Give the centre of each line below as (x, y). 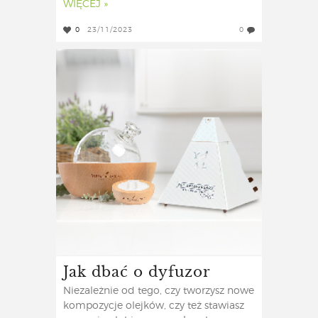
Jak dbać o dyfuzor (137, 271)
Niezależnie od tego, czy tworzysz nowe (159, 291)
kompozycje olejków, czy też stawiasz (154, 306)
